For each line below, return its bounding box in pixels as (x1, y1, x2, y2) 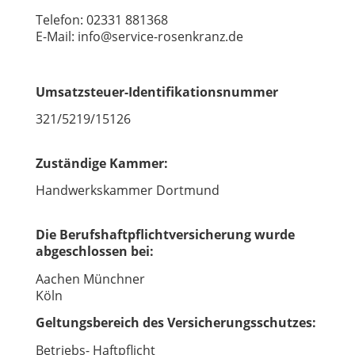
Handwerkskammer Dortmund (36, 181, 219, 200)
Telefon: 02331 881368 (36, 11, 168, 29)
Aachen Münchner (36, 269, 148, 288)
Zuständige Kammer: (36, 154, 168, 172)
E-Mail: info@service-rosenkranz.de (36, 28, 243, 46)
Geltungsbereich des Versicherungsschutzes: (36, 314, 316, 332)
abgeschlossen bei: (36, 242, 154, 260)
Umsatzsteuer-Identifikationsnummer (36, 82, 278, 101)
